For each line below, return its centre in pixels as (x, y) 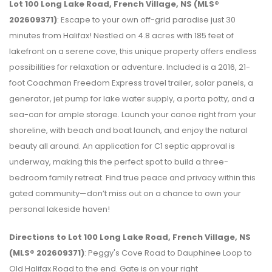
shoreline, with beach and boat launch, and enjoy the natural (128, 130)
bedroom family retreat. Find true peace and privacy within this (132, 177)
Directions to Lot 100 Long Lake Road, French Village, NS (130, 237)
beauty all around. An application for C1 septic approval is (122, 146)
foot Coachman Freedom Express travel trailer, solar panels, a (131, 83)
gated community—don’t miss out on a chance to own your (125, 193)
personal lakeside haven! (59, 209)
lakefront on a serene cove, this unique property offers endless (133, 51)
